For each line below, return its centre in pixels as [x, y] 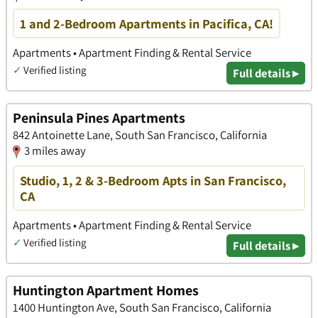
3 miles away [55, 151]
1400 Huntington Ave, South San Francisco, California [142, 308]
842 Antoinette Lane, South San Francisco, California [140, 135]
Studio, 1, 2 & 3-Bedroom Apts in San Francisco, [153, 180]
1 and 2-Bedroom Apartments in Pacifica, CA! [147, 23]
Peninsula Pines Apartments [99, 118]
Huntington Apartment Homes [106, 291]
